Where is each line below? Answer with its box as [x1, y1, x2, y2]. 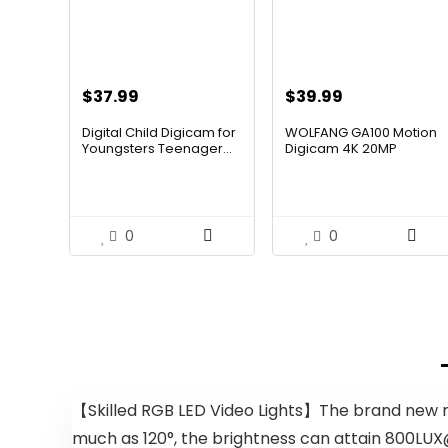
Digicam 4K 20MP [285, 139, 398, 159]
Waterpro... [285, 155, 358, 175]
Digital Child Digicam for [81, 123, 236, 143]
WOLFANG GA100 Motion [285, 123, 438, 143]
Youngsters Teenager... [81, 139, 232, 159]
